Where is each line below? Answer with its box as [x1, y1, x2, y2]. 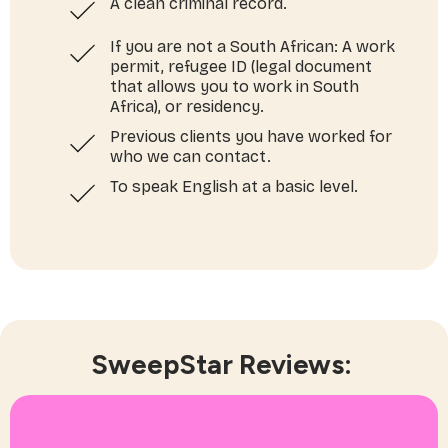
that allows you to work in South [110, 77, 359, 97]
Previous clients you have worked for [110, 127, 392, 147]
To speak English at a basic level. [110, 177, 358, 197]
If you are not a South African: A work [110, 37, 395, 57]
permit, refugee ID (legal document [110, 57, 372, 77]
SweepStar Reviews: [90, 347, 358, 381]
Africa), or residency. [110, 97, 264, 117]
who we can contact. [110, 147, 271, 167]
